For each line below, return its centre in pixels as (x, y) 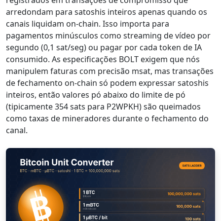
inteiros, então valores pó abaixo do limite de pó (96, 95)
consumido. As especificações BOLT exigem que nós (103, 59)
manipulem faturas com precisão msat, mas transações (110, 71)
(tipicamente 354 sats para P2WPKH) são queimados (103, 107)
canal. (17, 130)
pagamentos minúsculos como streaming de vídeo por (108, 36)
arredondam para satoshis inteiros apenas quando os (107, 12)
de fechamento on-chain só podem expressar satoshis (107, 83)
